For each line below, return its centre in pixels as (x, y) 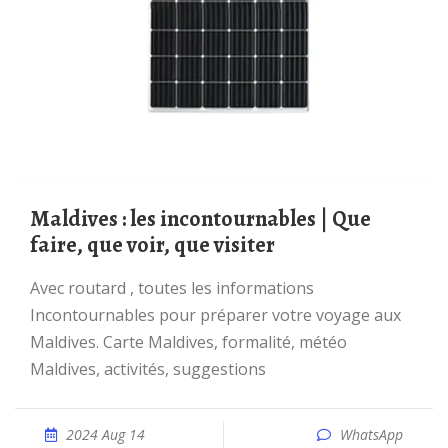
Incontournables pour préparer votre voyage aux (215, 315)
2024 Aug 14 (105, 434)
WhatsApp (371, 434)
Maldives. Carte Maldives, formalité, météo (188, 342)
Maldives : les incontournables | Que (40, 219)
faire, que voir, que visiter (152, 245)
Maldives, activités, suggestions (148, 369)
